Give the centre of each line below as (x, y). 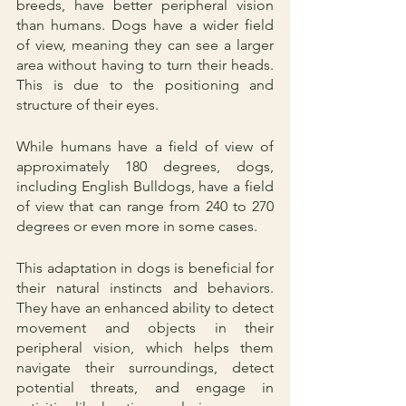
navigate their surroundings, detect (145, 367)
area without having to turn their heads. (145, 64)
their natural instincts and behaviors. (145, 287)
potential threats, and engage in (145, 387)
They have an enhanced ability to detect (145, 307)
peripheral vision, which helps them (145, 347)
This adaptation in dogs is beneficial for (145, 267)
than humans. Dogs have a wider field (145, 24)
